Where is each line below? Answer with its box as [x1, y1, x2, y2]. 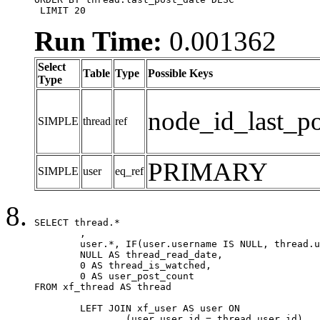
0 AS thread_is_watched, [34, 259, 80, 271]
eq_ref [115, 164, 144, 177]
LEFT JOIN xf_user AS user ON [34, 302, 80, 314]
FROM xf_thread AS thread [34, 281, 177, 292]
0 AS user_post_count [34, 270, 80, 281]
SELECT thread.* [34, 216, 120, 228]
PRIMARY [148, 156, 268, 186]
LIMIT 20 [34, 4, 86, 16]
